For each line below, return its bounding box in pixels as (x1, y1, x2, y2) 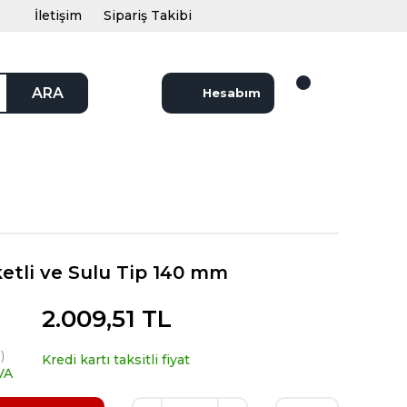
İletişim (35, 7, 82, 24)
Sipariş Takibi (104, 7, 192, 24)
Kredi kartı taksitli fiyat (42, 352, 190, 368)
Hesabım (203, 85, 261, 100)
